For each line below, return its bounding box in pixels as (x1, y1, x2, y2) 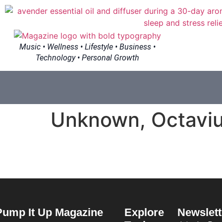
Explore (124, 206, 164, 219)
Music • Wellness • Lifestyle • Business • (19, 42, 156, 52)
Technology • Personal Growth (35, 53, 139, 62)
